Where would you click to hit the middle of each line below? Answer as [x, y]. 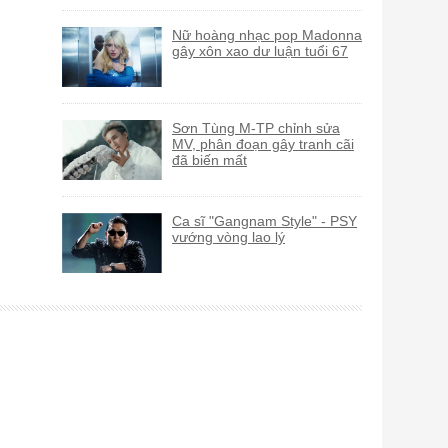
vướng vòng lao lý [228, 236]
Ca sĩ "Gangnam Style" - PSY [264, 220]
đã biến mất [209, 159]
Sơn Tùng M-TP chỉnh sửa [256, 127]
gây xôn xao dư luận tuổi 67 [260, 50]
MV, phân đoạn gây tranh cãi [263, 143]
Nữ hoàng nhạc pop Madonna [267, 34]
